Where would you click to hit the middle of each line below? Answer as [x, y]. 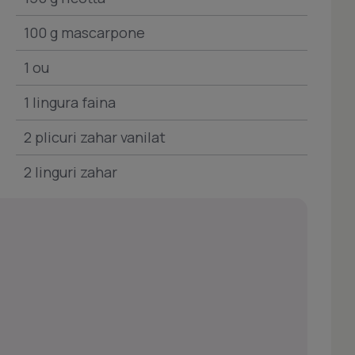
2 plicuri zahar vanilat [95, 137]
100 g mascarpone [84, 33]
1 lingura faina [70, 103]
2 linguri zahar [71, 172]
